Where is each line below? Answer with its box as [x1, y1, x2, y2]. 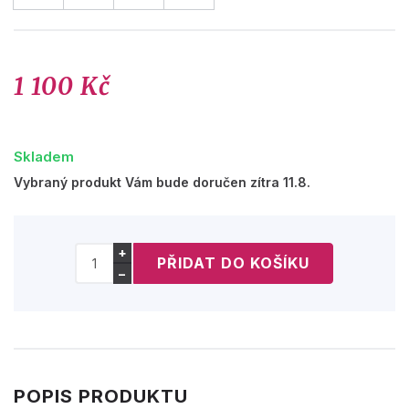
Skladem [14, 147, 74, 165]
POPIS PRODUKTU [14, 384, 188, 407]
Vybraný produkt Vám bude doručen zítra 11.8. [14, 173, 310, 190]
